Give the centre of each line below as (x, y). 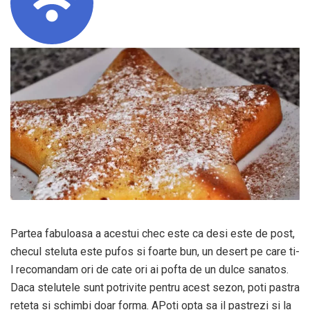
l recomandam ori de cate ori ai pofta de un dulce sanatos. (149, 269)
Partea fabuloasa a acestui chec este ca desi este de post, (153, 233)
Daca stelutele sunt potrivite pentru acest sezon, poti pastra (155, 287)
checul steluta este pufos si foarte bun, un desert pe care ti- (155, 251)
